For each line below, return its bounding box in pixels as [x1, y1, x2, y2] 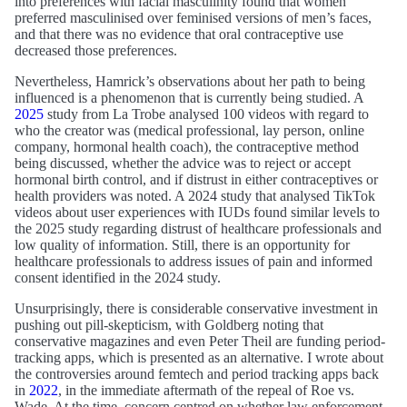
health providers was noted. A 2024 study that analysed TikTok [15, 187, 375, 203]
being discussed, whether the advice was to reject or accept [15, 154, 351, 171]
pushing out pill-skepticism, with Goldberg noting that [15, 316, 323, 333]
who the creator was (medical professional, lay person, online [15, 122, 364, 138]
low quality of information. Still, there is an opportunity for [15, 236, 350, 253]
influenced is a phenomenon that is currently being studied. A [15, 89, 363, 105]
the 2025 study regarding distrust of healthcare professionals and [15, 220, 382, 236]
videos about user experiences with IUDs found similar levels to [15, 203, 380, 220]
